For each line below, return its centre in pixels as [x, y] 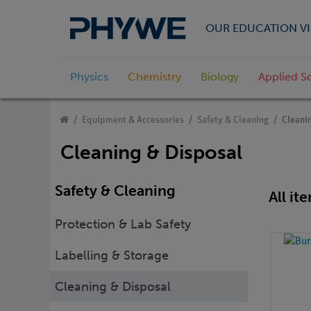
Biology [220, 77]
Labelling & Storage [112, 255]
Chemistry [154, 77]
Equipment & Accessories [133, 121]
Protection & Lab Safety [123, 224]
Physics [89, 77]
